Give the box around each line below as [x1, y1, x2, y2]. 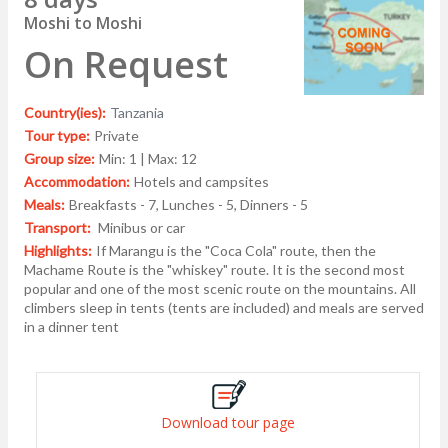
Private [94, 126, 139, 144]
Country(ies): [24, 103, 106, 121]
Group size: [24, 149, 95, 167]
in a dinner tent [24, 317, 119, 335]
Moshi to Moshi [24, 11, 142, 34]
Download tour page [161, 412, 295, 432]
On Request [24, 39, 228, 89]
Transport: [24, 218, 94, 236]
